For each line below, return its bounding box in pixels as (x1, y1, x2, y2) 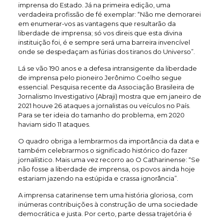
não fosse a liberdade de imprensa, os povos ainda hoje (18, 165, 195, 173)
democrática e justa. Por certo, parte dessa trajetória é (18, 210, 192, 218)
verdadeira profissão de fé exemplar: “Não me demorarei (18, 10, 201, 18)
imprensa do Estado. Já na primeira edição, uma (18, 1, 170, 9)
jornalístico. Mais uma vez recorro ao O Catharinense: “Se (18, 156, 200, 164)
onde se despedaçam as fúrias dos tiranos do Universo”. (18, 48, 195, 55)
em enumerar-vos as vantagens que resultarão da (18, 20, 176, 27)
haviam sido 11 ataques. (18, 120, 90, 128)
